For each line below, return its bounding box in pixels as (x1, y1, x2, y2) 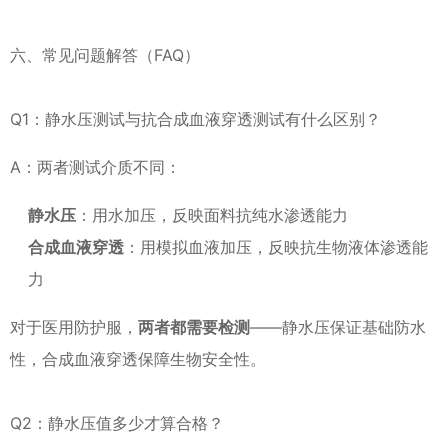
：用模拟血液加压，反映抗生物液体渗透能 (124, 237, 428, 257)
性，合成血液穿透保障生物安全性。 (10, 349, 266, 369)
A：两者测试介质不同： (10, 157, 181, 177)
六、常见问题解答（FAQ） (10, 45, 200, 65)
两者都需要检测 (138, 317, 250, 337)
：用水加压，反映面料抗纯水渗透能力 (76, 205, 348, 225)
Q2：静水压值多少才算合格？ (10, 413, 224, 433)
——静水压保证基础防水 (250, 317, 426, 337)
